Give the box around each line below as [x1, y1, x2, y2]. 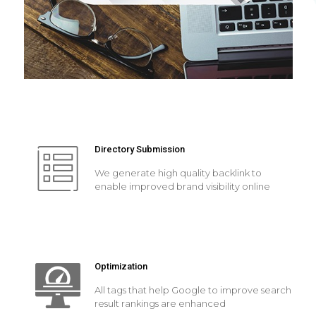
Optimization [94, 261, 147, 272]
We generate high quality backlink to [94, 167, 262, 179]
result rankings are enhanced [94, 298, 226, 310]
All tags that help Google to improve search [94, 284, 291, 296]
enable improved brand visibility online [94, 181, 270, 193]
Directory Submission [94, 144, 185, 155]
